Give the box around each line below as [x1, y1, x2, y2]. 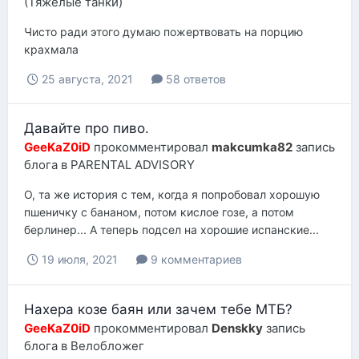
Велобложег [71, 337, 144, 353]
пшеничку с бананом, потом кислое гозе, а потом [24, 205, 294, 220]
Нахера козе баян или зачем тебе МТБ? [24, 301, 292, 317]
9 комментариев [147, 252, 242, 267]
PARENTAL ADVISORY [71, 157, 195, 173]
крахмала [24, 42, 79, 57]
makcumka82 [212, 139, 292, 155]
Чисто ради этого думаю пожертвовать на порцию [24, 25, 303, 39]
